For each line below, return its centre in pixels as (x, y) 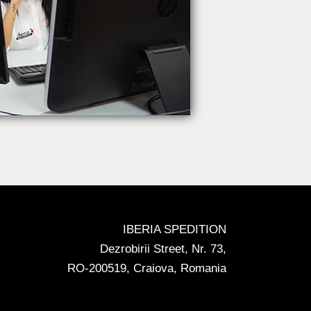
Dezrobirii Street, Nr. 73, (163, 249)
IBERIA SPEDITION (175, 229)
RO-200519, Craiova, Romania (147, 268)
